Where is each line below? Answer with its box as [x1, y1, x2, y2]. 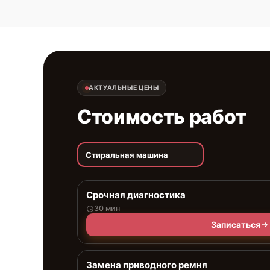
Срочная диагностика [86, 189, 186, 201]
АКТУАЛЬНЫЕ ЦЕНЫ [89, 84, 159, 92]
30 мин [94, 204, 120, 213]
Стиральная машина [85, 149, 168, 160]
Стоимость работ [77, 105, 246, 128]
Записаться [210, 219, 260, 230]
